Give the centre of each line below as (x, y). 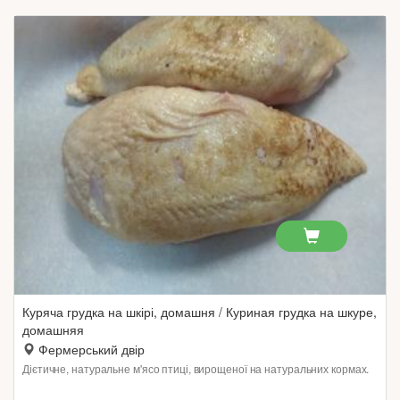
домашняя (53, 329)
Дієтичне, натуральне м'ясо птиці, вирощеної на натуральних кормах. (196, 368)
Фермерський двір (92, 349)
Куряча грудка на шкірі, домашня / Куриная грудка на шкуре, (200, 312)
